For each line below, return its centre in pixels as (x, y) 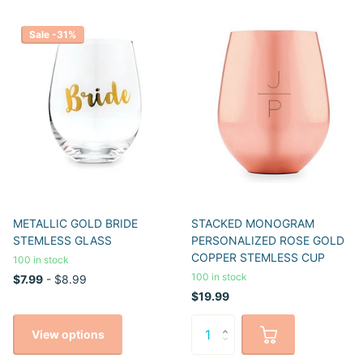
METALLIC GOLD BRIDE (75, 224)
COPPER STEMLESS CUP (258, 258)
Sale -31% (53, 34)
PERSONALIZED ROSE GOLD (268, 241)
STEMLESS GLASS (62, 241)
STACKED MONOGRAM (253, 224)
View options (68, 334)
